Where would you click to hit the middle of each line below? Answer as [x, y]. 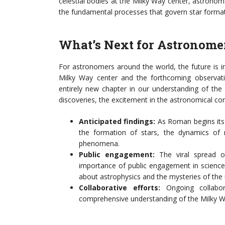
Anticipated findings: [117, 121]
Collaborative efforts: [120, 188]
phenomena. [99, 143]
